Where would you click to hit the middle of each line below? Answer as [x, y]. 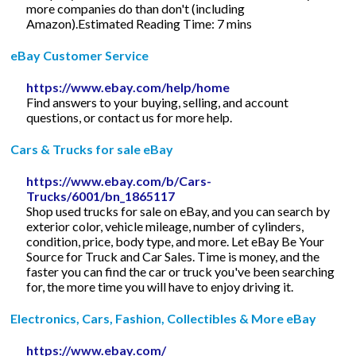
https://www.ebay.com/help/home [128, 87]
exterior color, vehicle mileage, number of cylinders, [165, 226]
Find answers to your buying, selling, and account [158, 102]
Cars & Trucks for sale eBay [92, 149]
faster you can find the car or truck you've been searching [181, 271]
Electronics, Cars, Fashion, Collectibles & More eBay [164, 318]
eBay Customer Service [80, 55]
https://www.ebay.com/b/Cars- [119, 180]
